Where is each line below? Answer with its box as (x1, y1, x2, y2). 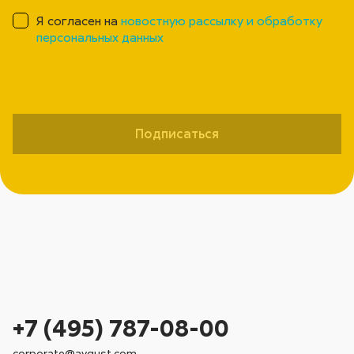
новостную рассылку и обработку (121, 12, 323, 28)
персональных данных (36, 28, 164, 45)
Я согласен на (36, 12, 122, 28)
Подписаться (135, 126, 219, 142)
